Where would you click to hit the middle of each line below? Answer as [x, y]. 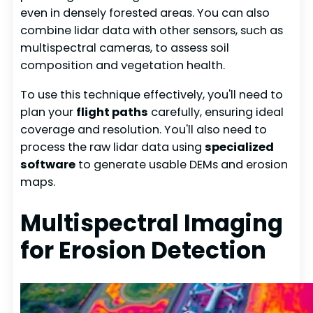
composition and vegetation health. [123, 66]
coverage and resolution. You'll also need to [144, 129]
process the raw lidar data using [113, 147]
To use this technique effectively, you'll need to [152, 94]
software [48, 164]
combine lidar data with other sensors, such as [152, 31]
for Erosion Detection [144, 250]
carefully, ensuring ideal [216, 112]
